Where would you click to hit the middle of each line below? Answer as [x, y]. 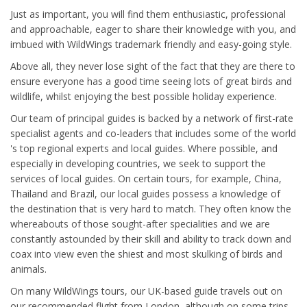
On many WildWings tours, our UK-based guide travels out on [146, 291]
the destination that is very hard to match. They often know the [151, 209]
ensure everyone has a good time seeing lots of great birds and [151, 81]
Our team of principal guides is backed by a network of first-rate [152, 118]
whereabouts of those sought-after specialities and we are [140, 224]
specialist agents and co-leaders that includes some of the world [153, 133]
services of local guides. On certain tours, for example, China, [146, 179]
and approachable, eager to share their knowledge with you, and [153, 29]
